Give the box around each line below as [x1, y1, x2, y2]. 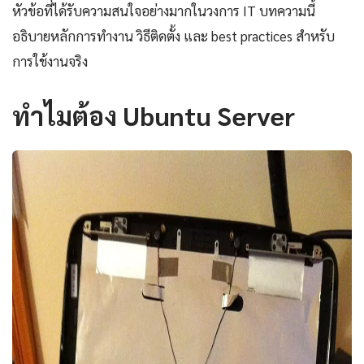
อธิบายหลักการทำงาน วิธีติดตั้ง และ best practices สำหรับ [12, 27, 335, 45]
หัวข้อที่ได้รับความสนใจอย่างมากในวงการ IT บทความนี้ [12, 2, 315, 20]
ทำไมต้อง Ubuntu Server [12, 98, 295, 132]
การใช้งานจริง [12, 52, 88, 71]
